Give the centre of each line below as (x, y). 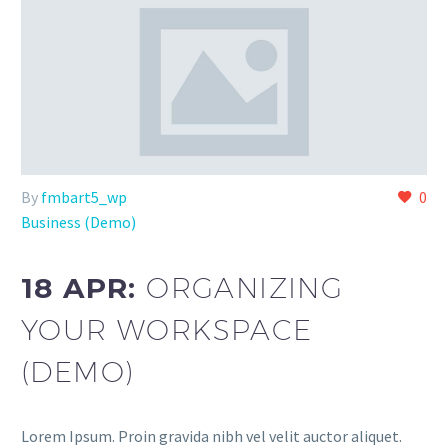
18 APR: (84, 287)
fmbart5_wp (84, 196)
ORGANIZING (245, 287)
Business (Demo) (78, 221)
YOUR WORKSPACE (167, 329)
